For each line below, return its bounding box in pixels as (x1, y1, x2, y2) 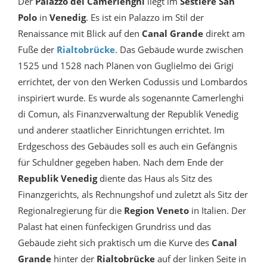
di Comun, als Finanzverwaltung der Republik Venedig (18, 108, 238, 120)
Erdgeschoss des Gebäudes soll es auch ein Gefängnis (18, 140, 237, 153)
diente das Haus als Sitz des (97, 172, 212, 185)
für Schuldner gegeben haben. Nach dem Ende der (18, 156, 223, 169)
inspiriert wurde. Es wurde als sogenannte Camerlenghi (18, 92, 244, 104)
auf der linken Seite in (157, 253, 246, 265)
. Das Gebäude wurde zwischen (115, 44, 243, 56)
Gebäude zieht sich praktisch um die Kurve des (18, 237, 212, 249)
